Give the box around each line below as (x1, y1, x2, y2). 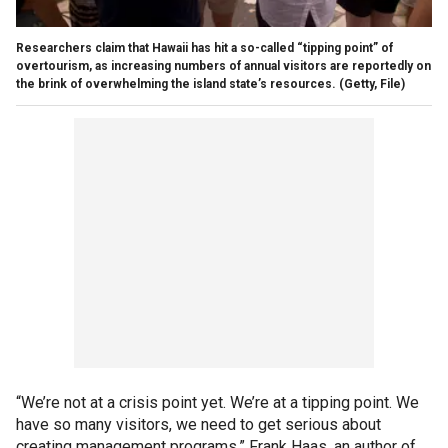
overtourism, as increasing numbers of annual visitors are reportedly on (16, 58, 431, 73)
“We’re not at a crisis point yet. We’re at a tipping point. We (16, 392, 419, 412)
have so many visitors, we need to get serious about (16, 414, 381, 434)
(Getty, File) (339, 76, 405, 91)
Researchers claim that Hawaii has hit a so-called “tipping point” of (16, 40, 393, 55)
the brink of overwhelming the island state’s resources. (16, 76, 336, 91)
